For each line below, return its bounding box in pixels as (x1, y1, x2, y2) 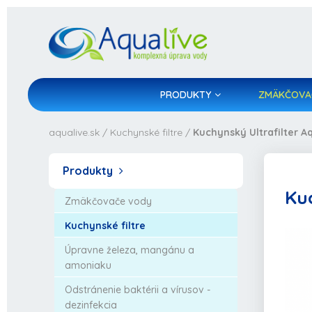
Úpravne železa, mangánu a (65, 244, 194, 256)
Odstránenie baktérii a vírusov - (65, 283, 210, 296)
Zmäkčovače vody (65, 195, 152, 208)
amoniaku (65, 259, 111, 272)
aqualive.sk (49, 126, 100, 139)
